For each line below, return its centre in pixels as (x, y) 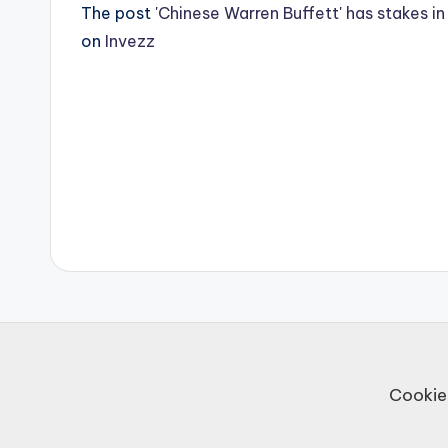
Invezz (130, 41)
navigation (178, 194)
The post (118, 13)
